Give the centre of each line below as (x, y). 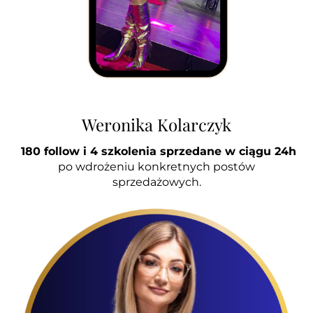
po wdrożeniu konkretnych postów (156, 166)
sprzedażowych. (156, 182)
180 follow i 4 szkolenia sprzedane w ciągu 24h (156, 151)
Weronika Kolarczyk (156, 124)
